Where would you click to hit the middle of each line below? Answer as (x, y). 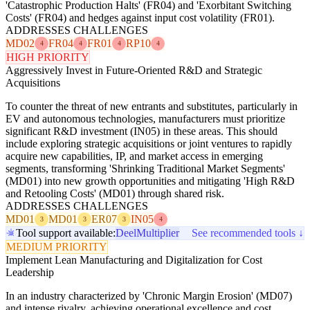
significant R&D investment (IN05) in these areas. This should (142, 131)
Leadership (30, 272)
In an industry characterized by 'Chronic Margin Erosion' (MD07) (149, 295)
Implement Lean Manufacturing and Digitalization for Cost (134, 259)
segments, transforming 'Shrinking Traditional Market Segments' (145, 168)
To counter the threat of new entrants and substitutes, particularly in (152, 106)
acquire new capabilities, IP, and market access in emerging (134, 156)
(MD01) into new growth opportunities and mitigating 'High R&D (150, 181)
